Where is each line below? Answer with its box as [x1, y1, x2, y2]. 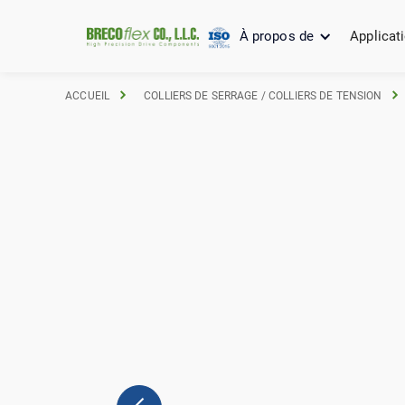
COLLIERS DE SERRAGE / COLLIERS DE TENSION [144, 89, 382, 102]
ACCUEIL [65, 89, 110, 102]
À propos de [239, 28, 315, 44]
